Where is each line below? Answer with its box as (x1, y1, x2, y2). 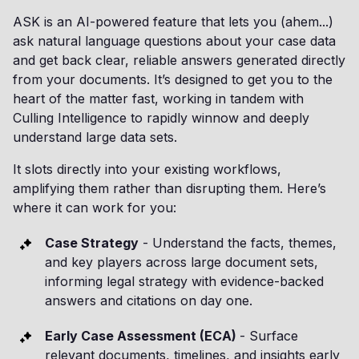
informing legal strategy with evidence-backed (45, 273, 324, 289)
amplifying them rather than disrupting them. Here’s (13, 180, 326, 196)
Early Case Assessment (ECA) (45, 328, 240, 344)
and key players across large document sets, (45, 254, 318, 270)
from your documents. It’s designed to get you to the (13, 71, 333, 87)
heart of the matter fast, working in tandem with (13, 91, 304, 107)
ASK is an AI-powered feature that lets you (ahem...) (13, 14, 333, 30)
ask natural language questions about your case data (13, 33, 336, 49)
